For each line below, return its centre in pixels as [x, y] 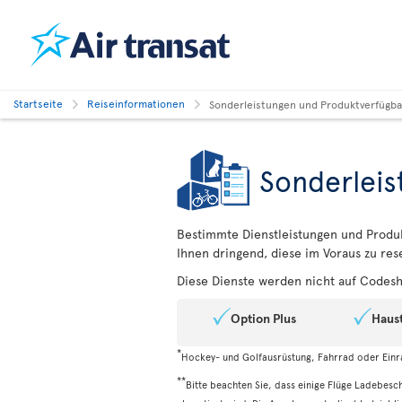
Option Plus [263, 318]
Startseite [38, 103]
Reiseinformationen [136, 103]
